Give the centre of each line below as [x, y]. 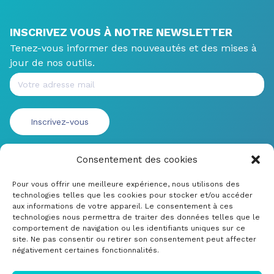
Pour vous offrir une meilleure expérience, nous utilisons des [126, 184]
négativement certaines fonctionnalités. [86, 250]
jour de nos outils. [52, 63]
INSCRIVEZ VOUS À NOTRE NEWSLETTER [121, 32]
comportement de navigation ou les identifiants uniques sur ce [129, 228]
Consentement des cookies [137, 160]
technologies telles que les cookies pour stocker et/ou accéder [132, 195]
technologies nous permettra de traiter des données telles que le [136, 217]
